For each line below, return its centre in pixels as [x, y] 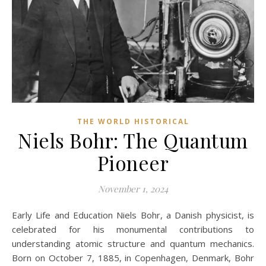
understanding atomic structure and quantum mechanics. [133, 244]
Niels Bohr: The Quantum [133, 140]
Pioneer [133, 163]
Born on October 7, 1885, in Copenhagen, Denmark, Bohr [133, 258]
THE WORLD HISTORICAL [133, 122]
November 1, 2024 [133, 189]
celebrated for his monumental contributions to [133, 229]
